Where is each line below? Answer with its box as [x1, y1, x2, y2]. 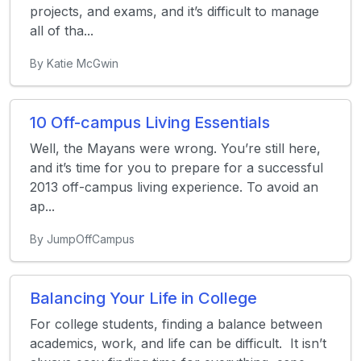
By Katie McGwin [30, 56, 118, 70]
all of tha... [30, 22, 93, 39]
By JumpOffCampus [30, 231, 135, 246]
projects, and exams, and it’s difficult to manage [30, 2, 319, 19]
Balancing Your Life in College [30, 288, 257, 308]
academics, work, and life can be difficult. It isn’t [30, 334, 326, 351]
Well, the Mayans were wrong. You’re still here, [30, 139, 321, 156]
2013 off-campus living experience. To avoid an [30, 178, 318, 195]
